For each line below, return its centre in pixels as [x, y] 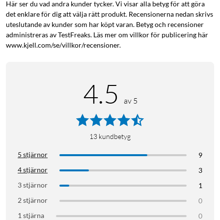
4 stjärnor [33, 170]
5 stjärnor [33, 155]
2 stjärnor [33, 200]
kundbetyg [115, 137]
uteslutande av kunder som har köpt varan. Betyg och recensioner [105, 25]
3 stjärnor [33, 185]
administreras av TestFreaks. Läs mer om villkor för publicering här [107, 35]
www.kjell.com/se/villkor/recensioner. [63, 45]
